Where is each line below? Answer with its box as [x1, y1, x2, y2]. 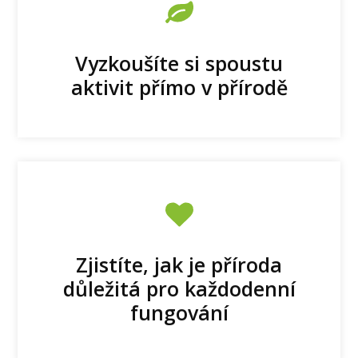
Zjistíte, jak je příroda [76, 250, 282, 278]
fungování [129, 298, 229, 326]
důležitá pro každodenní [62, 274, 296, 302]
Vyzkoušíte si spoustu [75, 49, 283, 77]
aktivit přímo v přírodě [70, 73, 288, 101]
